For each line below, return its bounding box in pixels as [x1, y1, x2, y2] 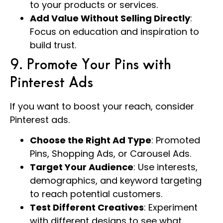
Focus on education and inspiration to [30, 25, 199, 38]
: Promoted [151, 134, 200, 147]
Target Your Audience [30, 161, 133, 174]
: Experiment [144, 201, 198, 214]
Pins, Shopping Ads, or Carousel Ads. [30, 147, 191, 160]
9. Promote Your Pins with [10, 57, 171, 72]
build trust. [30, 38, 76, 51]
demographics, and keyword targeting [30, 174, 202, 187]
